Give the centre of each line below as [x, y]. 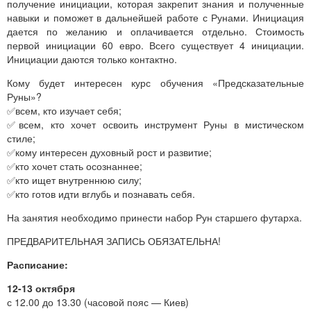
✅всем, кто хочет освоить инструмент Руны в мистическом [155, 124]
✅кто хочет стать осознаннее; [75, 166]
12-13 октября [41, 288]
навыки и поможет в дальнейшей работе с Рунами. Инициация [155, 17]
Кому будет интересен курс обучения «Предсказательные [155, 82]
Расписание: [37, 264]
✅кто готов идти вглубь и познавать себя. [101, 193]
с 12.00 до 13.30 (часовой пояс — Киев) [98, 302]
